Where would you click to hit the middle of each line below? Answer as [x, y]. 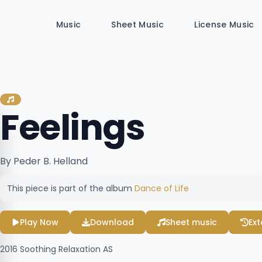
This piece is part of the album [71, 188]
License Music [224, 25]
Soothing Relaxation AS [65, 249]
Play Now [39, 222]
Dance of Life [162, 188]
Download [112, 222]
